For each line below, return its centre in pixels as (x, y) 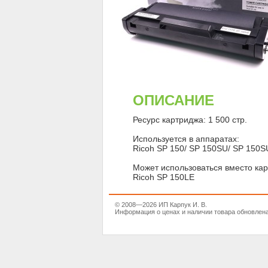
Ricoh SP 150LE (164, 177)
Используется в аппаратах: (186, 139)
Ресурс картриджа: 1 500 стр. (190, 120)
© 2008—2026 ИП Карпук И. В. (161, 205)
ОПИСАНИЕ (173, 100)
